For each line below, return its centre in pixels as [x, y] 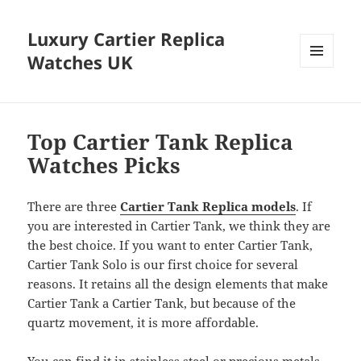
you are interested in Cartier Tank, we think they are [179, 226]
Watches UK [81, 62]
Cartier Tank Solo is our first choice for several [163, 265]
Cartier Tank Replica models [208, 207]
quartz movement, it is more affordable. [143, 323]
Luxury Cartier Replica [127, 39]
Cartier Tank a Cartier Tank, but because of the [162, 303]
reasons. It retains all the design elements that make [178, 284]
